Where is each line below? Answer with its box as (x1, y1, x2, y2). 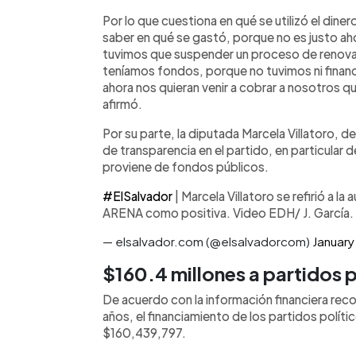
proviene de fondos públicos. (103, 158, 269, 174)
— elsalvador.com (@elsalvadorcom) (103, 233, 312, 249)
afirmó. (103, 95, 142, 111)
